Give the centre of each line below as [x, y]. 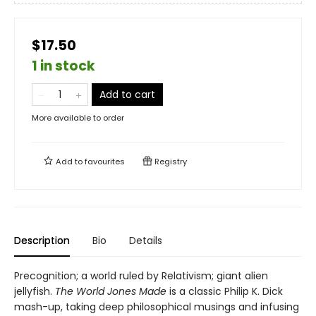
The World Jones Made [111, 292]
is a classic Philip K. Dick [225, 292]
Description [42, 241]
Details [146, 241]
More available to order [78, 118]
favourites [105, 162]
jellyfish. [35, 292]
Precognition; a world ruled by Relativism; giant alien [141, 276]
